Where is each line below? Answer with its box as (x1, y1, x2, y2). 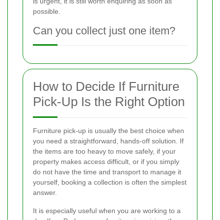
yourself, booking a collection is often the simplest (33, 178, 187, 187)
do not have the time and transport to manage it (33, 168, 181, 176)
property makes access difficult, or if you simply (33, 158, 179, 166)
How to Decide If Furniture (33, 79, 179, 94)
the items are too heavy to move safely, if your (33, 147, 176, 156)
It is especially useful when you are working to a (33, 207, 181, 215)
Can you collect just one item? (33, 25, 175, 37)
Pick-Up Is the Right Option (33, 94, 185, 110)
